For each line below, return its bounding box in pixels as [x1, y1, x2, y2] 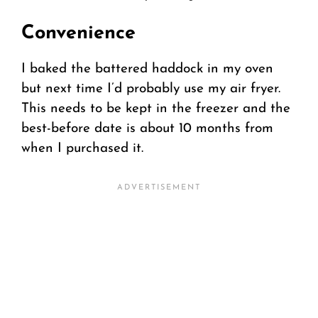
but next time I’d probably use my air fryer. [21, 82, 280, 97]
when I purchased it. [21, 142, 143, 156]
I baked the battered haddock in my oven [21, 62, 273, 77]
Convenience [21, 24, 136, 44]
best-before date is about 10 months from [21, 122, 273, 136]
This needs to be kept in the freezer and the [21, 102, 290, 116]
